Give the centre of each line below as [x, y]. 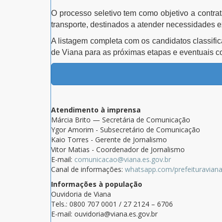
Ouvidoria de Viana [81, 194]
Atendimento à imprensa [96, 110]
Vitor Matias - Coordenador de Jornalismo [118, 150]
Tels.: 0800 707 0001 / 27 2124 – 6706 [112, 204]
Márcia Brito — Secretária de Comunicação [121, 120]
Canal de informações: [88, 169]
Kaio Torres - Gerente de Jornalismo [109, 140]
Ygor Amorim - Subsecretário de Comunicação [126, 130]
